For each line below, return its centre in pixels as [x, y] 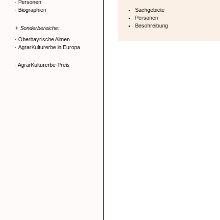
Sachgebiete [150, 10]
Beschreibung [151, 26]
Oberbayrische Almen [44, 39]
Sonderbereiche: [40, 28]
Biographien [32, 10]
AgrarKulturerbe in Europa [49, 47]
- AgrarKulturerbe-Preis [42, 65]
